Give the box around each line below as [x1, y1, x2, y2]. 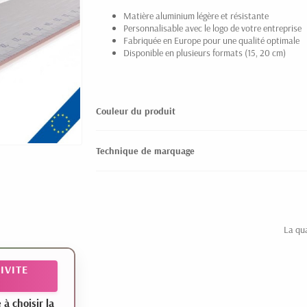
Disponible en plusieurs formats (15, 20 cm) [123, 47, 286, 59]
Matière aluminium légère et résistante [123, 10, 269, 22]
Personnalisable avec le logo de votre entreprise [123, 22, 302, 34]
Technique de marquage [96, 145, 195, 158]
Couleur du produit [96, 105, 175, 117]
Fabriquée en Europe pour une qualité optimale [123, 34, 299, 47]
